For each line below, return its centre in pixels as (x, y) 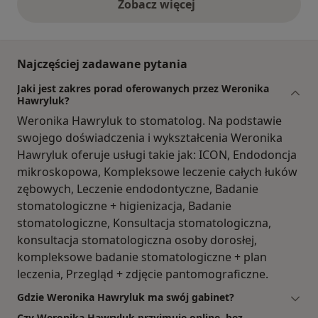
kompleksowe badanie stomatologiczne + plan (142, 257)
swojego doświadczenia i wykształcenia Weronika (150, 138)
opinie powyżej (200, 12)
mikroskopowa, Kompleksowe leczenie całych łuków (157, 172)
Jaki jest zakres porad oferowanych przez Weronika (143, 89)
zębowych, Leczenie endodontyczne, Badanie (138, 189)
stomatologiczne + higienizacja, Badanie (124, 206)
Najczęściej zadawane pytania (102, 64)
